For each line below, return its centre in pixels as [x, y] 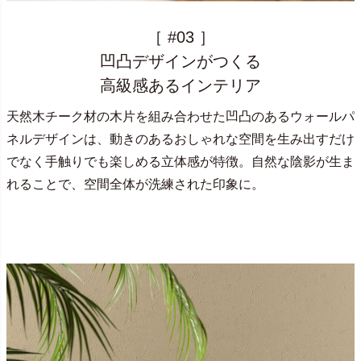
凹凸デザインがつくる [180, 62]
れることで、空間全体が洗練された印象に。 [135, 185]
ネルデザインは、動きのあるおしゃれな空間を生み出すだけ [180, 139]
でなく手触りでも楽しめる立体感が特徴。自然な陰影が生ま [180, 162]
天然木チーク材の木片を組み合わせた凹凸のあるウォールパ [180, 117]
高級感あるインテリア [180, 86]
